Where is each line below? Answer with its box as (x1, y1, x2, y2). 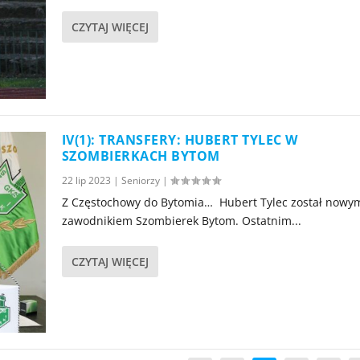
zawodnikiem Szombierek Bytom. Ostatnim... (61, 212, 301, 228)
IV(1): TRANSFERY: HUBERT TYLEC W (61, 130, 298, 149)
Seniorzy (121, 173, 160, 187)
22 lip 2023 (61, 173, 111, 187)
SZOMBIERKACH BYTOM (61, 146, 220, 165)
